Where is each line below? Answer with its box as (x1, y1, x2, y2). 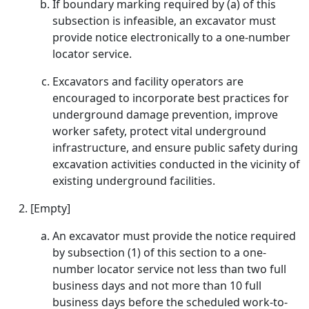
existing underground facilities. (52, 173, 215, 188)
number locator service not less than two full (52, 261, 286, 277)
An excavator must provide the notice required (52, 228, 296, 243)
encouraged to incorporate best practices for (52, 90, 289, 106)
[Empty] (30, 201, 70, 216)
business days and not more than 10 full (52, 278, 261, 293)
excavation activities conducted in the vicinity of (52, 157, 300, 172)
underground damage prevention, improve (52, 107, 278, 122)
